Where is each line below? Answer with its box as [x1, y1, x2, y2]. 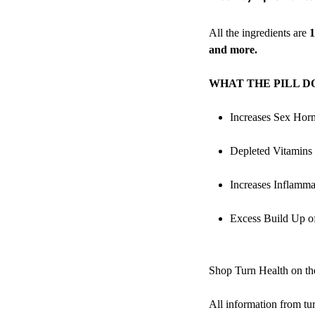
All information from [209, 297, 304, 310]
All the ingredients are [209, 26, 309, 39]
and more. [209, 43, 257, 56]
